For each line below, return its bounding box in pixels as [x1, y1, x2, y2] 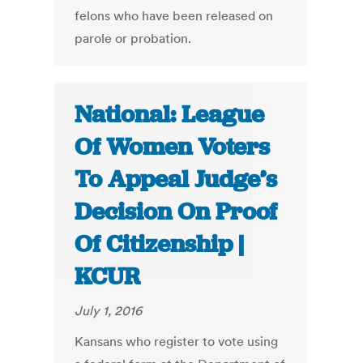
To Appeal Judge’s [75, 164, 278, 195]
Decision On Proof [75, 196, 278, 228]
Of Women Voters [75, 131, 271, 163]
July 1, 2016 [75, 302, 143, 319]
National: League [75, 99, 265, 130]
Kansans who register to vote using [75, 333, 279, 350]
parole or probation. [75, 30, 192, 47]
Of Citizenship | [75, 228, 245, 260]
